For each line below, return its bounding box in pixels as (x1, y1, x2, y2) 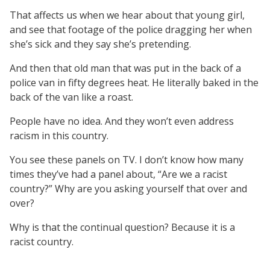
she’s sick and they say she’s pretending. (10, 37, 191, 51)
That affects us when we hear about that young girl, (10, 8, 245, 22)
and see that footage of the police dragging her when (10, 22, 252, 36)
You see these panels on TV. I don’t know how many (10, 152, 243, 166)
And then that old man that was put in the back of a (10, 61, 241, 75)
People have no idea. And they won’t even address (10, 114, 234, 128)
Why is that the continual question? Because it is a (10, 220, 235, 234)
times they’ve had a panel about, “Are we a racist (10, 167, 227, 181)
